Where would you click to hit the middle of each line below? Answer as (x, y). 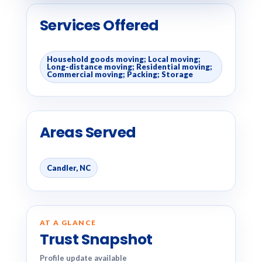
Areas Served (88, 132)
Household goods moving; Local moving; (123, 59)
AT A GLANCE (68, 223)
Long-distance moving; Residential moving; (129, 67)
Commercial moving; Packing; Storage (120, 74)
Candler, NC (68, 168)
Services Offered (99, 25)
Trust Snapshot (96, 239)
